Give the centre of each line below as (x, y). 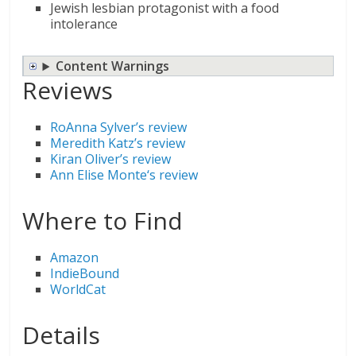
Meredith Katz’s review (118, 143)
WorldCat (78, 290)
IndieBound (85, 274)
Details (62, 335)
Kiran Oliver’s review (111, 159)
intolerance (84, 24)
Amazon (75, 258)
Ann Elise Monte (99, 175)
